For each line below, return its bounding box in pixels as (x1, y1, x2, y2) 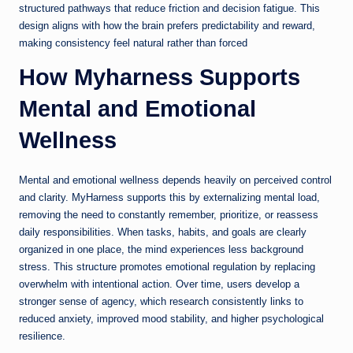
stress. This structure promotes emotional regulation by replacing (19, 261, 315, 273)
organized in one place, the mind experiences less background (19, 243, 303, 256)
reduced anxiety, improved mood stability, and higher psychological (19, 313, 324, 325)
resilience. (19, 330, 65, 343)
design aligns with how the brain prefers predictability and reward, (19, 20, 315, 32)
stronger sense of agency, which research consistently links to (19, 295, 303, 308)
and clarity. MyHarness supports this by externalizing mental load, (19, 191, 320, 204)
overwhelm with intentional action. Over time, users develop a (19, 278, 299, 291)
